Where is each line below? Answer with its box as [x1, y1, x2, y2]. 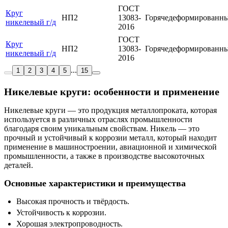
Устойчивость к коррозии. [16, 208, 106, 217]
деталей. [4, 161, 33, 170]
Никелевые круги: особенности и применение [4, 86, 219, 98]
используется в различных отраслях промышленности [4, 115, 192, 124]
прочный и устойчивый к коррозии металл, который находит [4, 133, 217, 142]
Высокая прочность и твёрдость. [16, 197, 129, 206]
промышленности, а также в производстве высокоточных [4, 152, 205, 161]
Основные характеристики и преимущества [4, 178, 186, 189]
